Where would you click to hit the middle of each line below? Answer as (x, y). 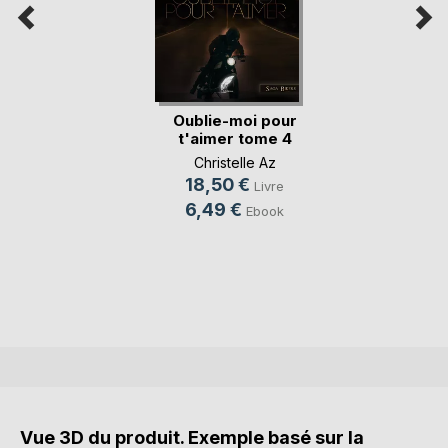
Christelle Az (234, 163)
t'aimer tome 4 (234, 138)
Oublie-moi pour (234, 120)
